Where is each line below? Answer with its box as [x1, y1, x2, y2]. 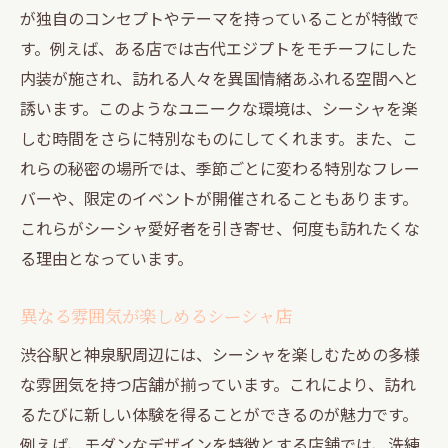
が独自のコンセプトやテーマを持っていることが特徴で [20, 5, 419, 30]
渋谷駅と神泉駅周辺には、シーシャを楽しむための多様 [20, 341, 420, 366]
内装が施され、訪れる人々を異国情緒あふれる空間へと [20, 65, 419, 90]
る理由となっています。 [20, 245, 193, 270]
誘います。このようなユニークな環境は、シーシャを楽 [20, 95, 418, 120]
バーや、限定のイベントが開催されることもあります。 [20, 185, 418, 210]
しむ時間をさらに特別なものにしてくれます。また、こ [20, 125, 418, 150]
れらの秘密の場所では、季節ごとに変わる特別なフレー [20, 155, 420, 180]
